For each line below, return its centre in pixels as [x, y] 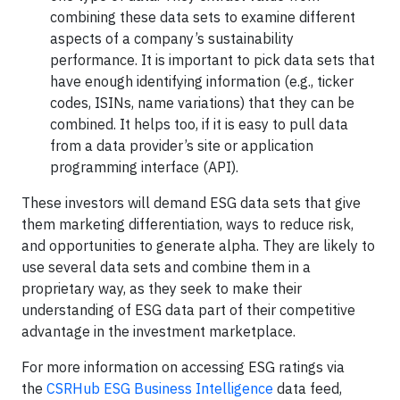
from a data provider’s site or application [182, 146]
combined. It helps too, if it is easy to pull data [199, 124]
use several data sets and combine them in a [166, 267]
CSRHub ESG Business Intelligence [160, 388]
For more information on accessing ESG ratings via [183, 367]
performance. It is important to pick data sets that [212, 60]
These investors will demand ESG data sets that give [191, 203]
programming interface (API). [144, 167]
